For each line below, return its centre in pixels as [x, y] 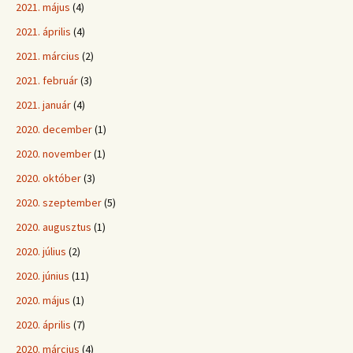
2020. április [43, 325]
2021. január [43, 105]
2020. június [43, 276]
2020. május [43, 300]
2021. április [43, 32]
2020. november [54, 154]
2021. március [48, 56]
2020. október [48, 178]
